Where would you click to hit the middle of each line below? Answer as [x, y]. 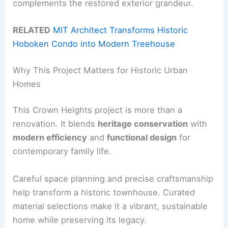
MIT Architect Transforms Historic [121, 30]
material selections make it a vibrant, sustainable [110, 206]
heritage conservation [143, 124]
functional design [142, 138]
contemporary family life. [62, 151]
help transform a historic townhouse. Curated [104, 192]
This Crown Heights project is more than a [98, 110]
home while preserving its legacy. [80, 220]
